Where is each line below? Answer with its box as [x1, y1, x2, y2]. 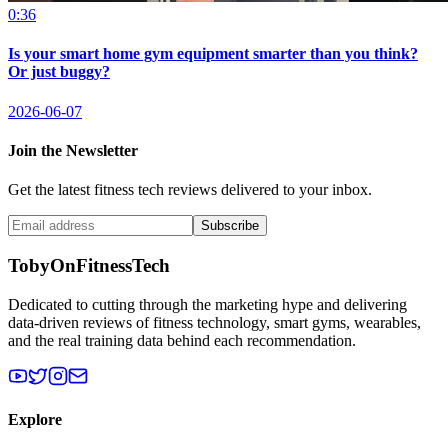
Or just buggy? [8, 63, 110, 81]
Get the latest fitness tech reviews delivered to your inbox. [8, 181, 372, 199]
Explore [8, 410, 62, 428]
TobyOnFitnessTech [8, 254, 170, 276]
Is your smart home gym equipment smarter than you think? [8, 45, 418, 63]
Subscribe [201, 218, 259, 234]
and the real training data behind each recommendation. [8, 331, 356, 349]
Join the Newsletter [8, 141, 138, 159]
